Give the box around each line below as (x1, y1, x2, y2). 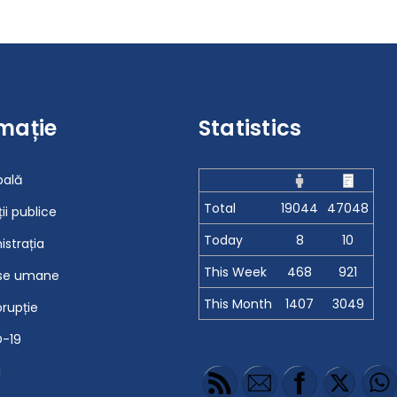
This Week (204, 262, 267, 281)
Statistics (198, 113, 302, 143)
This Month (204, 294, 272, 313)
